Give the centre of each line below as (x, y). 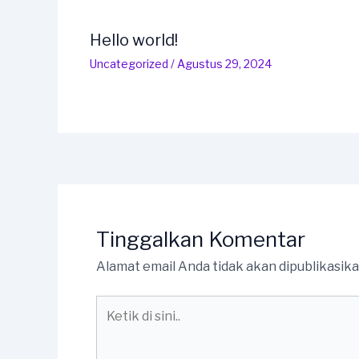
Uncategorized (129, 63)
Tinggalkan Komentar (201, 239)
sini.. (108, 345)
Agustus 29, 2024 (224, 63)
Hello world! (134, 40)
